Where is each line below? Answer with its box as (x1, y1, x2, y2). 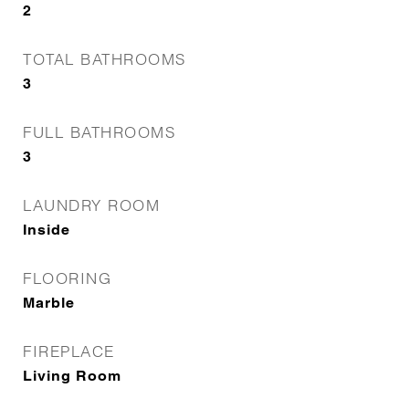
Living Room (23, 367, 121, 384)
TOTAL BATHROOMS (23, 49, 186, 68)
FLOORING (23, 268, 111, 288)
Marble (23, 294, 75, 311)
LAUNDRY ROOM (23, 195, 160, 215)
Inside (23, 221, 70, 238)
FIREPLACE (23, 341, 115, 361)
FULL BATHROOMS (23, 122, 175, 142)
